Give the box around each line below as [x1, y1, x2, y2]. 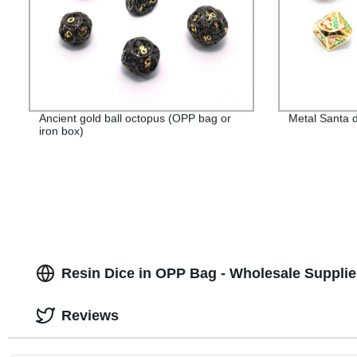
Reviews [61, 307, 119, 324]
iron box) [38, 124, 84, 138]
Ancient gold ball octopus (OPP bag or [38, 112, 231, 125]
